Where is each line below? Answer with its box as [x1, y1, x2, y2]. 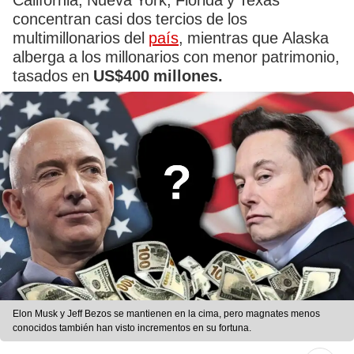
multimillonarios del [13, 28, 149, 47]
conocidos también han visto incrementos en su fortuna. [13, 322, 251, 334]
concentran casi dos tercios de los [13, 9, 247, 28]
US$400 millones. [93, 66, 223, 85]
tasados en [13, 66, 93, 85]
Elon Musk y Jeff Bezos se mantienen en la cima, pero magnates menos [13, 308, 320, 320]
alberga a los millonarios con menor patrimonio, [13, 47, 340, 66]
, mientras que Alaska [179, 28, 329, 47]
